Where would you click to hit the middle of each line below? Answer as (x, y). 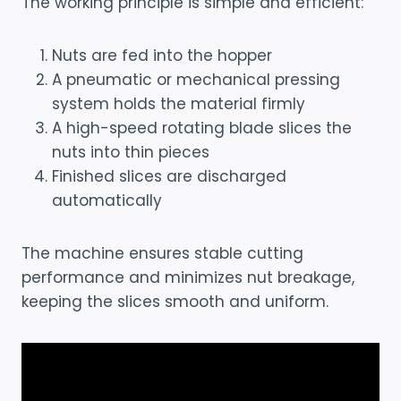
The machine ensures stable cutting (162, 254)
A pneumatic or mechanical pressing (196, 80)
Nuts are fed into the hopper (162, 56)
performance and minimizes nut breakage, (188, 278)
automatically (107, 201)
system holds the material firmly (179, 104)
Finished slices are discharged (169, 177)
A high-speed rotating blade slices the (202, 128)
